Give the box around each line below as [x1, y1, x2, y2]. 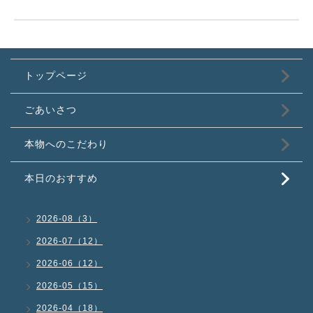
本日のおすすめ [24, 173, 98, 184]
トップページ [24, 70, 87, 81]
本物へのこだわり [24, 138, 108, 150]
